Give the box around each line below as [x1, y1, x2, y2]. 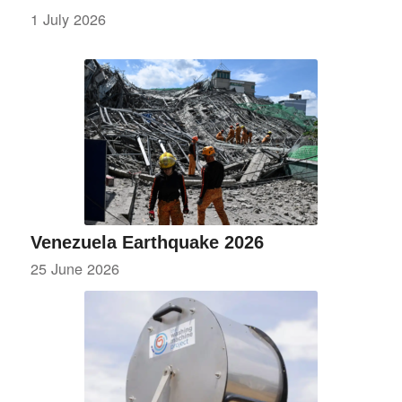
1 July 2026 [30, 7, 106, 30]
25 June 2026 [30, 257, 119, 279]
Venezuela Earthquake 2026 [30, 232, 264, 252]
